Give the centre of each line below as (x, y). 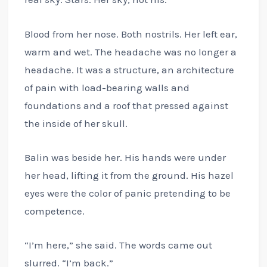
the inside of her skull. (76, 123)
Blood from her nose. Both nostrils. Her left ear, (131, 34)
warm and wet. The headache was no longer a (130, 52)
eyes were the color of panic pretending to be (127, 193)
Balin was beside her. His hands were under (125, 157)
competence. (54, 211)
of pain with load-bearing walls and (107, 87)
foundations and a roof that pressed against (126, 105)
